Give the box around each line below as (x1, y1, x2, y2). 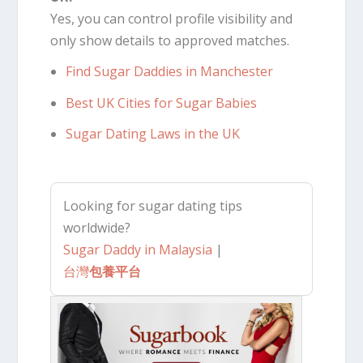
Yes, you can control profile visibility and (50, 10, 293, 28)
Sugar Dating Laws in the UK (65, 124, 240, 143)
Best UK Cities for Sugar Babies (65, 93, 257, 112)
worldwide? (63, 218, 131, 237)
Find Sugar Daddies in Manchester (65, 62, 273, 81)
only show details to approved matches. (50, 32, 290, 50)
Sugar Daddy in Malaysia (63, 240, 213, 258)
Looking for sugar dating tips (63, 196, 243, 215)
